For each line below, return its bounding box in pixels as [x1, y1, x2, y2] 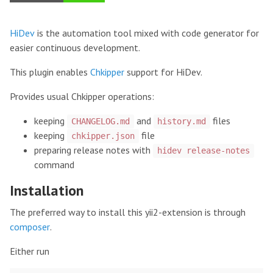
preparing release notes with [34, 144, 153, 157]
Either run [10, 245, 49, 258]
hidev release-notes [157, 146, 250, 156]
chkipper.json [71, 131, 135, 141]
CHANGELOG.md [71, 116, 130, 127]
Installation [10, 181, 83, 200]
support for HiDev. [124, 66, 202, 79]
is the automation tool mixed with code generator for [35, 27, 259, 40]
